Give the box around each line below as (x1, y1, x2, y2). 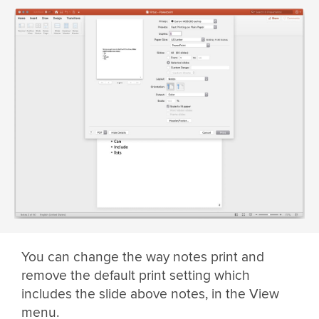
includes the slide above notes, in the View (21, 286, 279, 303)
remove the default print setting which (21, 267, 250, 285)
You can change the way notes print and (21, 249, 264, 266)
